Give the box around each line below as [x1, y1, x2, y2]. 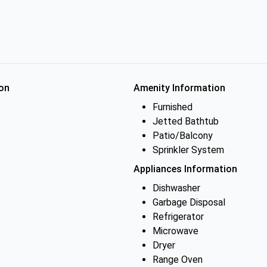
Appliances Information [133, 163, 237, 175]
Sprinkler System [153, 144, 224, 156]
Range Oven [153, 254, 203, 265]
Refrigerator [153, 211, 204, 222]
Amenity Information [133, 82, 225, 94]
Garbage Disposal [153, 197, 225, 208]
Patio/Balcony [153, 130, 213, 141]
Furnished [153, 101, 193, 113]
